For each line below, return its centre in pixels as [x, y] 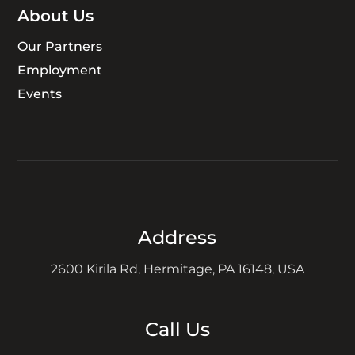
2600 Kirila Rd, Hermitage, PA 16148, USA [177, 269]
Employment [60, 70]
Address [177, 237]
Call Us [177, 329]
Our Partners [60, 46]
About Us [56, 15]
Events [40, 94]
